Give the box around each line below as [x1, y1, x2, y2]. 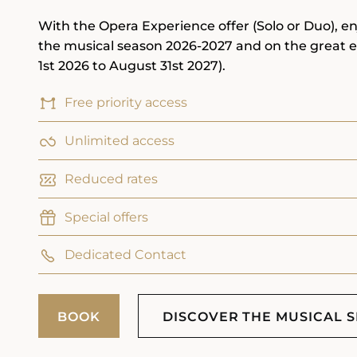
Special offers [65, 209, 148, 225]
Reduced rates [65, 171, 158, 186]
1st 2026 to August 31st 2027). [38, 58, 226, 73]
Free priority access [65, 95, 187, 110]
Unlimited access [65, 132, 175, 148]
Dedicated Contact [65, 247, 186, 263]
